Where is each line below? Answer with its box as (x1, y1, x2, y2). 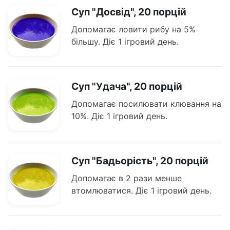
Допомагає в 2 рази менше (71, 173, 182, 184)
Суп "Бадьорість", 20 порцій (71, 155, 208, 167)
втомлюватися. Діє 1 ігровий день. (71, 185, 212, 196)
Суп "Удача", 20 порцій (71, 80, 182, 93)
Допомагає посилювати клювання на (71, 99, 221, 109)
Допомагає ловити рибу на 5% (71, 24, 196, 35)
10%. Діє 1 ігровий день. (71, 111, 167, 122)
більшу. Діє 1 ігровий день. (71, 36, 179, 47)
